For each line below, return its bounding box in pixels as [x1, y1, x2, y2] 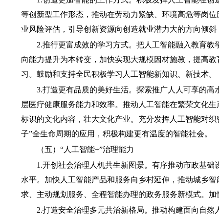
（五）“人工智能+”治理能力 [36, 145, 134, 153]
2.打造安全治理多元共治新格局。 [36, 206, 152, 214]
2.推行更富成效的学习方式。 [36, 41, 136, 49]
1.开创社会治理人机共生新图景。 [36, 161, 152, 169]
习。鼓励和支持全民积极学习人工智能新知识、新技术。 [21, 70, 217, 78]
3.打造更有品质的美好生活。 [36, 86, 136, 94]
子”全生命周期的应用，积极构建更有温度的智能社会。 [21, 130, 212, 138]
